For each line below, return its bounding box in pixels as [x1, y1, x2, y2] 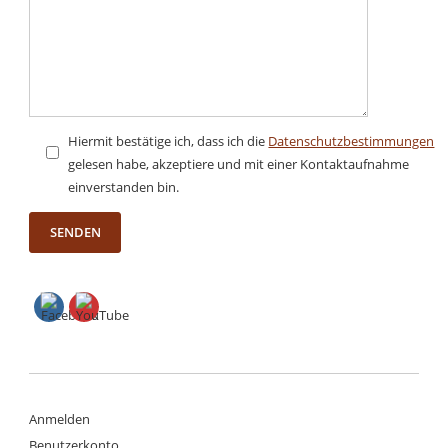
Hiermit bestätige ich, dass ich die [68, 131, 269, 150]
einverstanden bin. [68, 177, 180, 196]
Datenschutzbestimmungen [268, 131, 435, 150]
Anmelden [29, 410, 91, 429]
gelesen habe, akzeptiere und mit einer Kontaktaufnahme [68, 154, 410, 173]
